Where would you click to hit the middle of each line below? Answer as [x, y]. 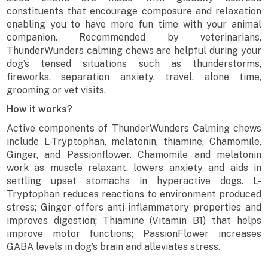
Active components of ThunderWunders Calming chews [134, 129]
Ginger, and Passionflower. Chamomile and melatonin [134, 155]
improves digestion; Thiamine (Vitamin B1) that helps [134, 221]
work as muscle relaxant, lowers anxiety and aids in [134, 168]
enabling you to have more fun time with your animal [134, 25]
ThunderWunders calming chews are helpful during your [134, 51]
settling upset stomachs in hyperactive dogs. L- [134, 181]
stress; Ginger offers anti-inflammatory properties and [134, 208]
